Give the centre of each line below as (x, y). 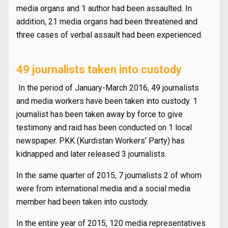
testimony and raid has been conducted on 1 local (104, 127)
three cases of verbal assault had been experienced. (109, 35)
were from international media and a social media (103, 189)
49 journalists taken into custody (99, 69)
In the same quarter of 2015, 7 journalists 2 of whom (109, 175)
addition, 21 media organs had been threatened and (107, 22)
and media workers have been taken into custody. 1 (107, 101)
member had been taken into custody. (82, 202)
